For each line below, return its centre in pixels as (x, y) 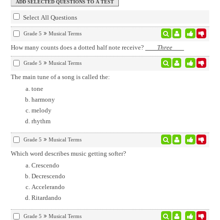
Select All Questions (50, 17)
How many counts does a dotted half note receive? (78, 47)
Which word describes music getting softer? (68, 153)
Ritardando (46, 198)
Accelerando (48, 187)
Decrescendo (48, 176)
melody (41, 110)
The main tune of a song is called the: (60, 77)
